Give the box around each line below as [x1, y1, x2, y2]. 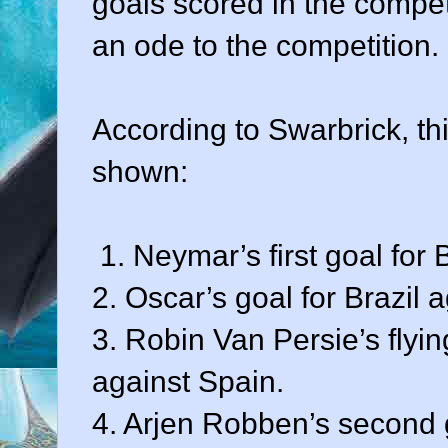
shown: [92, 154, 188, 188]
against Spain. [92, 364, 284, 398]
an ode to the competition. [92, 28, 439, 62]
